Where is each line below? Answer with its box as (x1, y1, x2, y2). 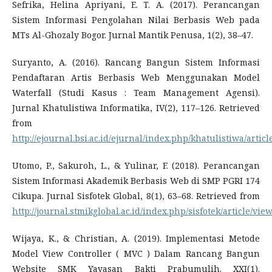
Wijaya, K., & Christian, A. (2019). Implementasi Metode (12, 233, 260, 244)
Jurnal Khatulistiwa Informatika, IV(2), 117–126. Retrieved (12, 102, 260, 114)
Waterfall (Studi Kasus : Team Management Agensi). (12, 87, 260, 98)
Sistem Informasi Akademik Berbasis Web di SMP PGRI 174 (12, 175, 260, 186)
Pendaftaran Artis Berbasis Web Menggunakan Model (12, 72, 260, 83)
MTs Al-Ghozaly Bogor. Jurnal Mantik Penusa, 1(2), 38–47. (12, 29, 253, 41)
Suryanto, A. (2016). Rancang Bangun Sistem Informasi (12, 56, 260, 68)
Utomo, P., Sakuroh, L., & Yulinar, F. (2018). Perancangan (12, 160, 260, 171)
